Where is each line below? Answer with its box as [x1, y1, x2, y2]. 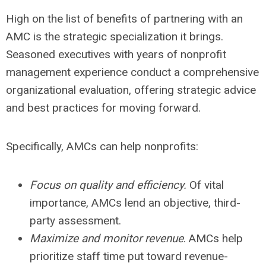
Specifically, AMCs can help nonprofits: [6, 140, 198, 153]
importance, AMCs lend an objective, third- [30, 196, 240, 210]
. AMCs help [183, 232, 243, 245]
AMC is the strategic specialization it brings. [6, 30, 223, 43]
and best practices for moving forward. [6, 101, 201, 115]
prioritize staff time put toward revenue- [30, 249, 228, 263]
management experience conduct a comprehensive [6, 65, 259, 79]
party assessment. [30, 214, 121, 227]
